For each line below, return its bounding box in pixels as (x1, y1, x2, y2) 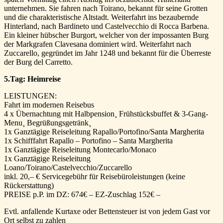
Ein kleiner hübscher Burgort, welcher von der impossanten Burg (4, 31, 209, 40)
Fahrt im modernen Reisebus (4, 101, 94, 110)
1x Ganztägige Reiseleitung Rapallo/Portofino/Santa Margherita (4, 127, 204, 136)
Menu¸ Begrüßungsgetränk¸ (4, 118, 91, 127)
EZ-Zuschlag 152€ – (93, 190, 160, 199)
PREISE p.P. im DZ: (4, 190, 71, 199)
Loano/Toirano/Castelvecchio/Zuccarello (4, 163, 132, 172)
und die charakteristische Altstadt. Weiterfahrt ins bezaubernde (4, 13, 199, 22)
